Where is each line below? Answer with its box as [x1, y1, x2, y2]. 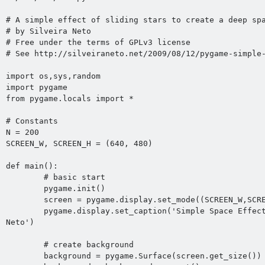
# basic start [5, 173, 44, 182]
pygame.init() [5, 184, 44, 193]
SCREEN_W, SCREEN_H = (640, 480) [5, 139, 153, 148]
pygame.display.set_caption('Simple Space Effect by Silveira [5, 206, 44, 216]
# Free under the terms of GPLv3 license [5, 38, 190, 47]
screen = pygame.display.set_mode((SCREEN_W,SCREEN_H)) [5, 195, 44, 205]
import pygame [5, 83, 67, 92]
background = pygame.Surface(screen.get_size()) [5, 251, 44, 261]
